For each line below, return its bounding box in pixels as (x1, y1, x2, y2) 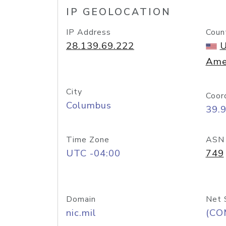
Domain (66, 194, 96, 205)
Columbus (66, 99, 111, 112)
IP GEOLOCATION (66, 6, 171, 19)
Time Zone (66, 134, 109, 145)
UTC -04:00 (66, 147, 121, 160)
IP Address (66, 27, 111, 38)
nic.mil (66, 206, 96, 219)
